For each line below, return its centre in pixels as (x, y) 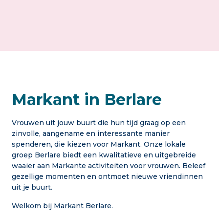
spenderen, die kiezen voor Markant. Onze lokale (99, 144)
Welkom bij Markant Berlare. (62, 206)
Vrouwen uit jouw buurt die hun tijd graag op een (99, 123)
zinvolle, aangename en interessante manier (91, 133)
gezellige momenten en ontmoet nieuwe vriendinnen (107, 176)
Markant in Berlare (87, 99)
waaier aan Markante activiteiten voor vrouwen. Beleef (109, 166)
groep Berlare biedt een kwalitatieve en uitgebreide (104, 155)
